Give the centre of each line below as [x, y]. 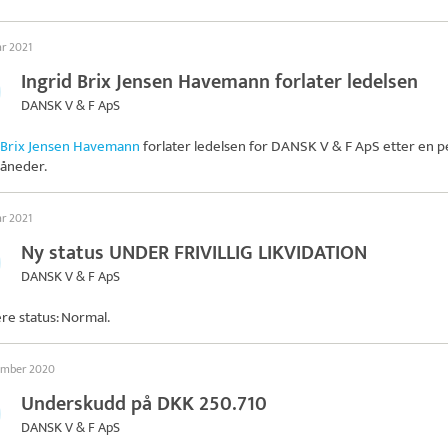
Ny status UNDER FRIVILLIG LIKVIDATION [194, 253]
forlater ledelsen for [205, 146]
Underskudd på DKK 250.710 [144, 404]
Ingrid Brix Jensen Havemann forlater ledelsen [219, 82]
